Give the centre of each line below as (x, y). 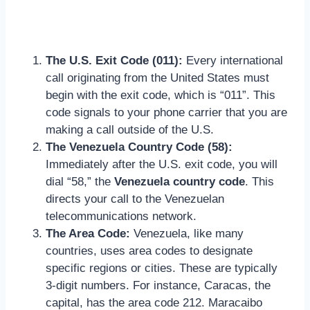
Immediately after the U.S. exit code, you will (162, 164)
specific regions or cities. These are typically (162, 268)
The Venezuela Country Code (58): (139, 147)
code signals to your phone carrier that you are (166, 112)
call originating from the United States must (157, 77)
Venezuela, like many (187, 233)
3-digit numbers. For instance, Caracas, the (158, 285)
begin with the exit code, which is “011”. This (161, 95)
